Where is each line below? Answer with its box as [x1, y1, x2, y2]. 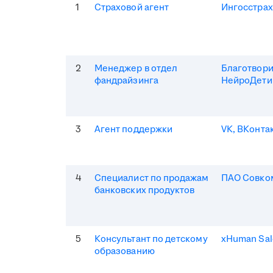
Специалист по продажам [94, 171, 209, 185]
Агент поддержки [94, 122, 173, 136]
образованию [94, 244, 155, 258]
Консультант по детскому [94, 232, 208, 246]
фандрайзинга [94, 74, 158, 87]
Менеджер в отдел [94, 62, 178, 75]
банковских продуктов [94, 183, 195, 197]
